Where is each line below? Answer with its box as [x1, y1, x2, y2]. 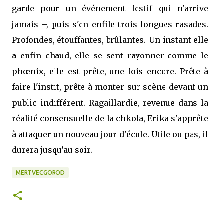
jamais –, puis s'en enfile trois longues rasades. [12, 19, 208, 29]
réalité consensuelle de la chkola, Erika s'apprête [12, 113, 208, 123]
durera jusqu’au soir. [12, 145, 92, 155]
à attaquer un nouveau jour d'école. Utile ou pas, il [12, 129, 208, 139]
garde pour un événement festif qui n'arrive [12, 3, 208, 13]
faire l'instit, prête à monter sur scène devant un [12, 82, 208, 92]
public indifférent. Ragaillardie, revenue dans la [12, 98, 208, 108]
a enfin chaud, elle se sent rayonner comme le [12, 51, 208, 60]
